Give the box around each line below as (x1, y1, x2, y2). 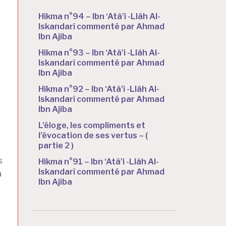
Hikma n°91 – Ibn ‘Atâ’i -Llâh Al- (38, 156, 159, 166)
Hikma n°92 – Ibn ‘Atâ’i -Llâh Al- (38, 84, 159, 94)
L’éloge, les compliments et (38, 120, 145, 130)
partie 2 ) (38, 140, 74, 150)
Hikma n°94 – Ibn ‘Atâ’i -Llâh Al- (38, 11, 160, 21)
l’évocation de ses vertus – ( (38, 130, 148, 140)
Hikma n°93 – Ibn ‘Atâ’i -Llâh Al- (38, 47, 160, 58)
